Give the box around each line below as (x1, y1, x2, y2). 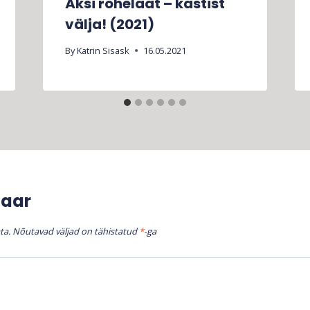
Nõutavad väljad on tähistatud (12, 225, 139, 238)
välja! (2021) (64, 14, 154, 34)
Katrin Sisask (76, 44, 129, 57)
